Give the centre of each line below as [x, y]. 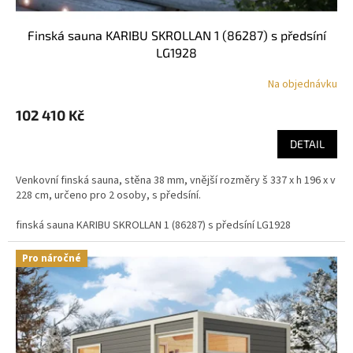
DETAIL [307, 143]
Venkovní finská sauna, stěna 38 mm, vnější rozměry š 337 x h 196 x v [176, 180]
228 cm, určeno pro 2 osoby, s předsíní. [108, 195]
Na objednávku [303, 85]
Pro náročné [52, 258]
